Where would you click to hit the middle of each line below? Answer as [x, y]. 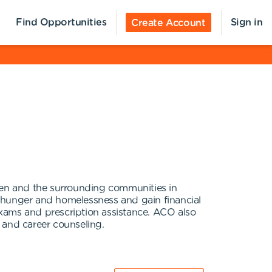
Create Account [168, 23]
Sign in [246, 22]
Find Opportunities [61, 22]
